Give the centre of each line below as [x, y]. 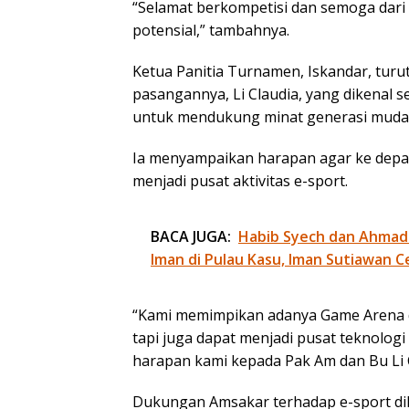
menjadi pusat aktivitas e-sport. [240, 181]
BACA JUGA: [191, 237]
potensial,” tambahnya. [211, 31]
